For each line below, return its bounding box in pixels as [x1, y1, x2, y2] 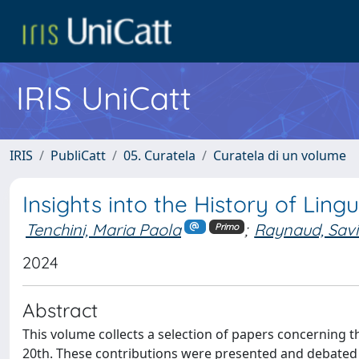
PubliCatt [50, 147, 106, 164]
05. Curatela [123, 147, 196, 164]
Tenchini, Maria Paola [26, 220, 181, 240]
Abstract [22, 297, 98, 322]
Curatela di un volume [213, 147, 346, 164]
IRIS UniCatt [16, 78, 192, 118]
